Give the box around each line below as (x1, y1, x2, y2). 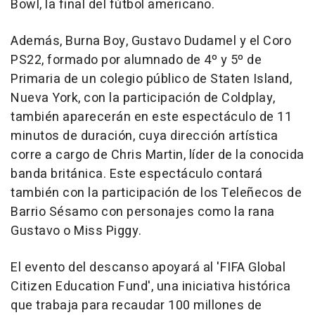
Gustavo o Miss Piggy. (11, 221, 142, 241)
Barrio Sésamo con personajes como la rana (11, 202, 275, 222)
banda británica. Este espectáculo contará (11, 165, 263, 184)
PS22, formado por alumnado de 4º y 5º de (11, 51, 262, 70)
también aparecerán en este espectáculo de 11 (11, 108, 292, 127)
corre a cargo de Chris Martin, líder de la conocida (11, 146, 304, 165)
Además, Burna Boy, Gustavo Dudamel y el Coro (11, 32, 291, 51)
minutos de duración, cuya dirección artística (11, 127, 278, 146)
